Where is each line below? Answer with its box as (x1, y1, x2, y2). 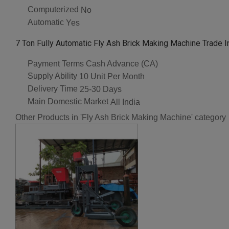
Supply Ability (28, 72, 77, 81)
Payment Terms (28, 59, 84, 68)
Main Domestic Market (28, 97, 108, 106)
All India (110, 97, 140, 106)
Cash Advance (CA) (86, 59, 158, 68)
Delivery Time (28, 84, 78, 94)
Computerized (28, 5, 79, 14)
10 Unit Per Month (79, 72, 145, 81)
